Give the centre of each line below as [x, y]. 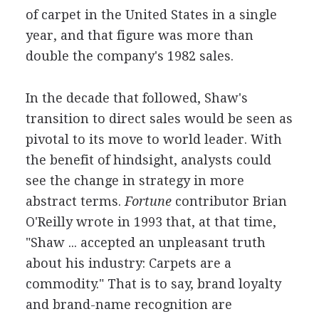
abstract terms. [73, 201]
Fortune [146, 201]
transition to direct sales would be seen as [159, 119]
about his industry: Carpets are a [128, 263]
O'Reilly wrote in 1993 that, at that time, [151, 222]
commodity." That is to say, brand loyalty [153, 284]
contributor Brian [229, 201]
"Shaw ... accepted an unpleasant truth [145, 242]
